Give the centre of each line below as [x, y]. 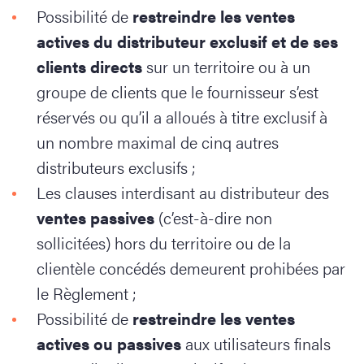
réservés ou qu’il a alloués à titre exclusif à [182, 117]
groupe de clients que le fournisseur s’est [178, 91]
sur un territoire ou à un [226, 66]
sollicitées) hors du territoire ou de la [164, 243]
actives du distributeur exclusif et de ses [187, 41]
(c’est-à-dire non [213, 217]
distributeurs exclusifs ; [116, 167]
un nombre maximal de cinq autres [158, 142]
